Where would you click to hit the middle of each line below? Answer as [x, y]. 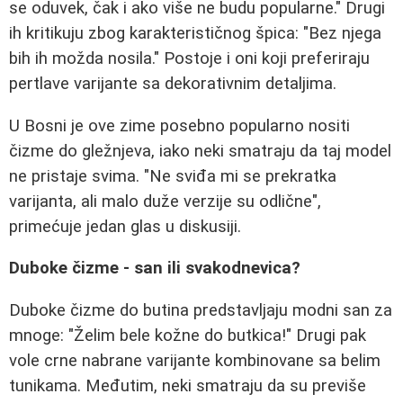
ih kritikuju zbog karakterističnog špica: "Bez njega [195, 33]
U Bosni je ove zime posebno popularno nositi [179, 125]
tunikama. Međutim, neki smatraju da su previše [188, 385]
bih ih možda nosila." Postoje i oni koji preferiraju [189, 58]
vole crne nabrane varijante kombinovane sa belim [195, 360]
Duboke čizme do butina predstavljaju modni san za [201, 310]
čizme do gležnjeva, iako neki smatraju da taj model [200, 151]
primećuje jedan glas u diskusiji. [125, 226]
